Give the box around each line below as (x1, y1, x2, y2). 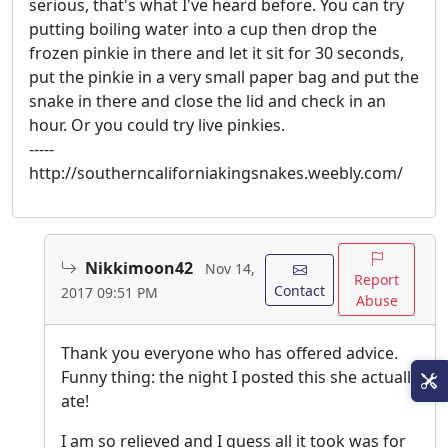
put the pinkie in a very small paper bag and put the (29, 66, 419, 89)
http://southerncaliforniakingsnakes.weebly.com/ (29, 162, 403, 185)
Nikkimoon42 (85, 256, 193, 279)
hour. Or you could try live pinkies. (29, 114, 285, 137)
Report (354, 270, 400, 290)
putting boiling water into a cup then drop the (29, 18, 377, 41)
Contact (274, 280, 326, 300)
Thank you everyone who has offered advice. (61, 342, 398, 365)
